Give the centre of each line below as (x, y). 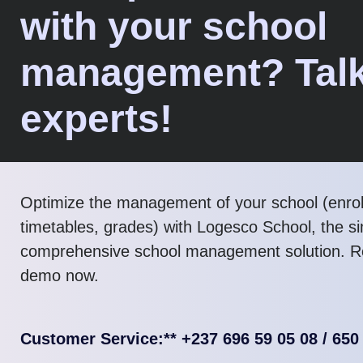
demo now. (60, 275)
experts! (96, 118)
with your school (174, 26)
